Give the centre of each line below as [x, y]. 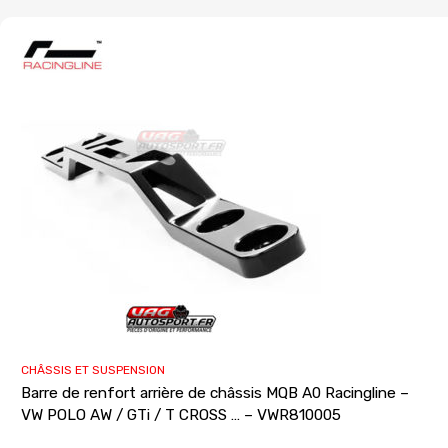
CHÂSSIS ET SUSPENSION [93, 370]
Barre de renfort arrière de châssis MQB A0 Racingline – [215, 393]
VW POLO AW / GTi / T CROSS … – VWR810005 [181, 415]
